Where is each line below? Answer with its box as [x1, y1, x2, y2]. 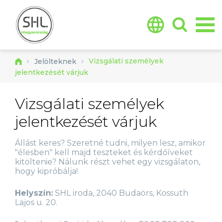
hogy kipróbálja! [15, 166, 78, 176]
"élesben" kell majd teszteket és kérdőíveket [15, 148, 193, 157]
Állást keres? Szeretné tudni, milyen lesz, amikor [15, 138, 206, 148]
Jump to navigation [72, 1, 150, 10]
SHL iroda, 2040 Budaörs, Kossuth [53, 188, 188, 198]
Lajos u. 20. [15, 198, 57, 207]
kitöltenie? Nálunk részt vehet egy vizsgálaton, [15, 157, 200, 166]
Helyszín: [15, 188, 53, 198]
